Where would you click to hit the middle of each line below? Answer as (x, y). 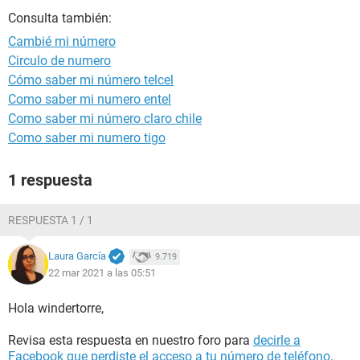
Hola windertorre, (56, 308)
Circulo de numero (59, 61)
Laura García (77, 256)
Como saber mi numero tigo (87, 138)
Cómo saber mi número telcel (91, 80)
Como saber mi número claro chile (105, 119)
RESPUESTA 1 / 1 (51, 220)
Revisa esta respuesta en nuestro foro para (131, 340)
